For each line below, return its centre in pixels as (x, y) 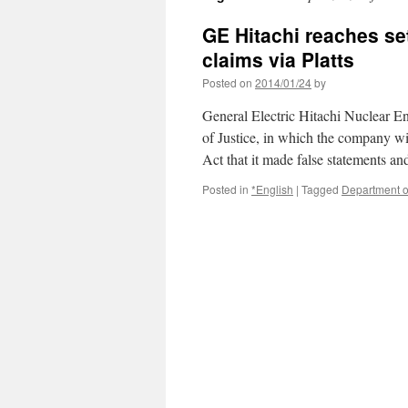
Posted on (227, 82)
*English (272, 189)
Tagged (320, 189)
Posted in (225, 189)
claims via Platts (278, 59)
